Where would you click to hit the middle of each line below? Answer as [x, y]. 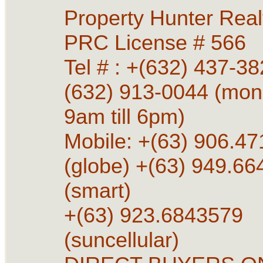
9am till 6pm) [124, 117]
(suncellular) [121, 240]
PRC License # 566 [158, 43]
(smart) [100, 191]
